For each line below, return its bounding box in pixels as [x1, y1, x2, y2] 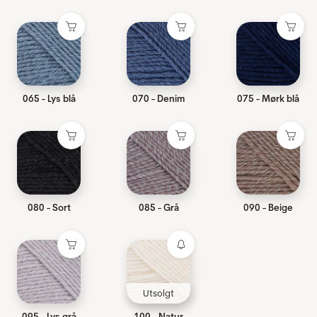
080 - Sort [27, 202, 71, 214]
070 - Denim [132, 93, 185, 105]
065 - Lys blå [22, 93, 76, 105]
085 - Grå [138, 202, 179, 214]
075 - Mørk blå [237, 93, 299, 105]
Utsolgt [143, 287, 174, 299]
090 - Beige [243, 202, 293, 214]
